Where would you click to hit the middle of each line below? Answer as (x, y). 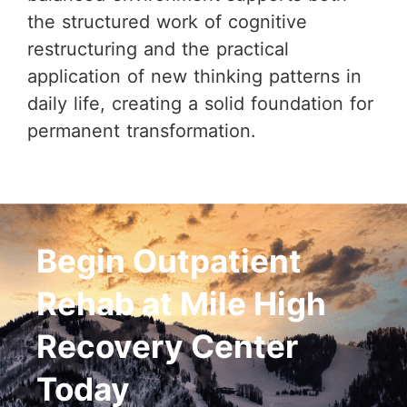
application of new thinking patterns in (194, 76)
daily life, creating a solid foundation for (200, 104)
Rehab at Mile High (181, 303)
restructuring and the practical (158, 49)
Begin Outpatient (169, 261)
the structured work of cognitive (167, 22)
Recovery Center (167, 346)
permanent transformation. (142, 131)
